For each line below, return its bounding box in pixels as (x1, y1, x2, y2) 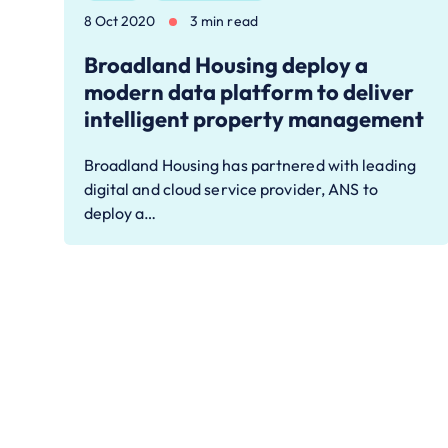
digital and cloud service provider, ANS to (83, 179, 378, 200)
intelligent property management (83, 105, 424, 134)
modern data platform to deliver (83, 78, 414, 107)
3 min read (189, 12, 258, 31)
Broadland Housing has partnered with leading (83, 155, 416, 176)
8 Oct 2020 (83, 12, 156, 31)
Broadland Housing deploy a (83, 51, 368, 80)
